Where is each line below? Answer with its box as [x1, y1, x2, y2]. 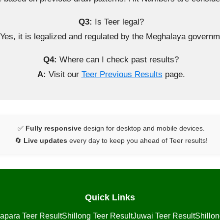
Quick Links [85, 192, 135, 203]
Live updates [23, 137, 67, 145]
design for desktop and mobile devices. [81, 124, 205, 133]
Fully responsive [25, 124, 82, 133]
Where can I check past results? [57, 55, 179, 65]
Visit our [46, 70, 82, 80]
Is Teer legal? [92, 17, 144, 27]
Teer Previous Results [81, 70, 163, 80]
